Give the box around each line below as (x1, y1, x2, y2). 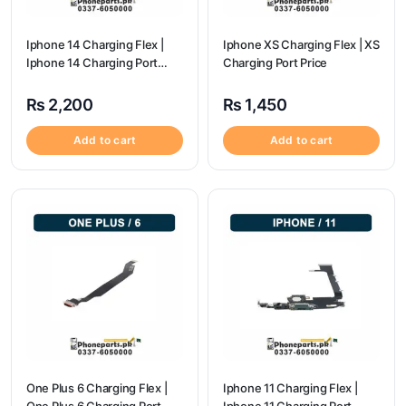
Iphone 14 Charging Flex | (26, 37, 164, 52)
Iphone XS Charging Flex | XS (223, 37, 380, 52)
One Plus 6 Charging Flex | (26, 381, 168, 395)
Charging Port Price (223, 55, 328, 70)
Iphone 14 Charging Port (26, 55, 159, 70)
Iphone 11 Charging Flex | (223, 381, 358, 395)
